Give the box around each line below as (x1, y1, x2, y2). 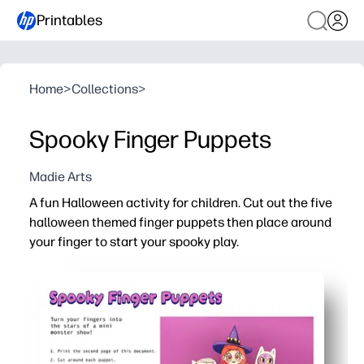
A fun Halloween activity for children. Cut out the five (29, 195, 332, 210)
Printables (37, 11, 102, 29)
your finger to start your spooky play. (29, 234, 239, 249)
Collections (71, 81, 138, 97)
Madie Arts (29, 169, 92, 184)
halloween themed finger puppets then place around (29, 214, 331, 230)
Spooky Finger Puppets (29, 124, 271, 154)
